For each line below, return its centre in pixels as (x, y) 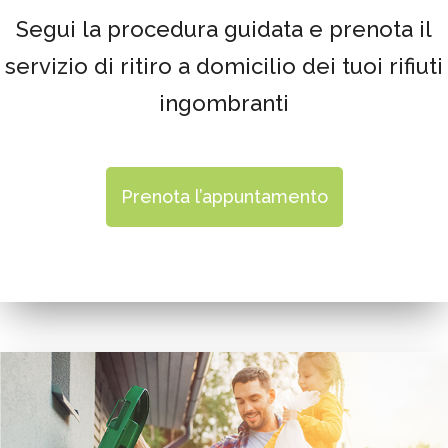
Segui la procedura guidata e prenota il (224, 28)
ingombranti (224, 102)
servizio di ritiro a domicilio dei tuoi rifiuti (224, 65)
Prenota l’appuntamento (224, 196)
